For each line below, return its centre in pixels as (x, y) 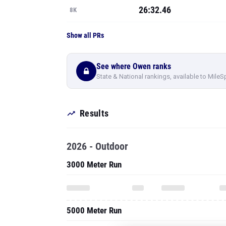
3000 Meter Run (94, 164)
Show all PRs (85, 35)
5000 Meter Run (94, 210)
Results (94, 113)
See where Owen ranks (134, 66)
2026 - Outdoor (97, 146)
